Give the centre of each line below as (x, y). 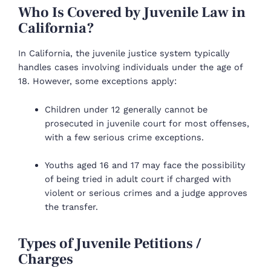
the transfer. (71, 207)
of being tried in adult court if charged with (138, 179)
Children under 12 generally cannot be (126, 109)
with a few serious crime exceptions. (124, 137)
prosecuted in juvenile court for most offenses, (147, 123)
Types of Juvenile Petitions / (110, 244)
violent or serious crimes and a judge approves (146, 193)
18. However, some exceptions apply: (97, 81)
